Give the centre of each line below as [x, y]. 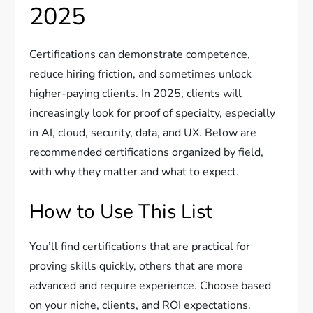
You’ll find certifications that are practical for [140, 247]
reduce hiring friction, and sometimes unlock [141, 74]
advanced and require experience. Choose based [151, 286]
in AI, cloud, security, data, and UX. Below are [143, 133]
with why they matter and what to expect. [134, 172]
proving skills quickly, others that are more [137, 267]
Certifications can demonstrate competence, [140, 55]
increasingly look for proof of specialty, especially [153, 114]
